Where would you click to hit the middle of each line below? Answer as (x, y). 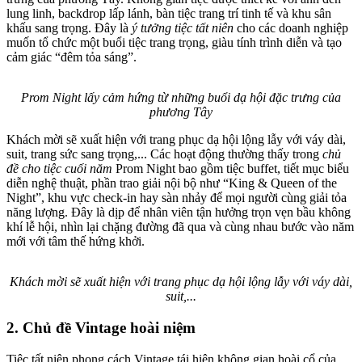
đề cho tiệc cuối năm (59, 169)
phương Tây (181, 112)
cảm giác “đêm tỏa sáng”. (72, 57)
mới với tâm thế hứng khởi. (76, 242)
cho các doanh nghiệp (293, 28)
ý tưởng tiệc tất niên (184, 28)
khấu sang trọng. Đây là (69, 28)
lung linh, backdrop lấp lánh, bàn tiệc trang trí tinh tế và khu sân (169, 14)
